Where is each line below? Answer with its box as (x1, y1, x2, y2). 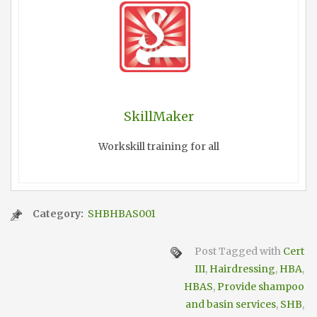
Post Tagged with (192, 245, 283, 258)
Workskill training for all (98, 140, 219, 154)
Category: (33, 207, 86, 221)
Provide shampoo (217, 280, 304, 294)
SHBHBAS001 (88, 207, 156, 221)
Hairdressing (209, 263, 275, 276)
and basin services (185, 298, 276, 311)
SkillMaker (123, 108, 194, 125)
